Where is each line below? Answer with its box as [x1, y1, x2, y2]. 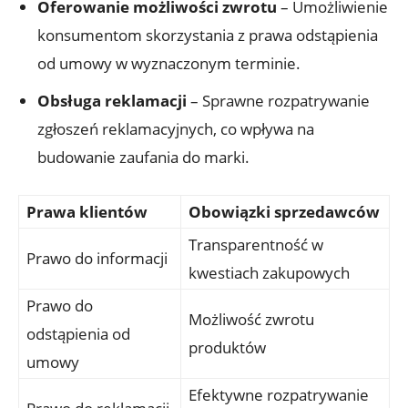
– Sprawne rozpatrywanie [187, 89, 370, 111]
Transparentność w [189, 233, 323, 255]
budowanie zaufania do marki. [37, 146, 250, 168]
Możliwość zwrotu [189, 308, 314, 330]
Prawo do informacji [26, 247, 168, 269]
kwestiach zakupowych [189, 261, 350, 283]
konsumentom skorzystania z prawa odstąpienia [37, 24, 378, 46]
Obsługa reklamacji [37, 89, 187, 111]
